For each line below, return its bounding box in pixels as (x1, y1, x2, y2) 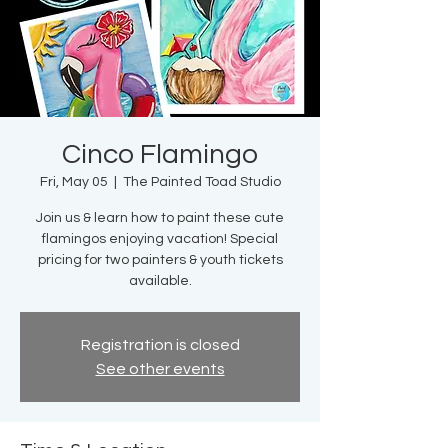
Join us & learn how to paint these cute (36, 211, 284, 226)
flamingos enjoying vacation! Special (42, 232, 278, 247)
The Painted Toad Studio (122, 175, 281, 190)
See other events (95, 361, 225, 378)
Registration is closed (80, 337, 240, 354)
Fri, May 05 (39, 175, 108, 190)
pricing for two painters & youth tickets (37, 253, 283, 268)
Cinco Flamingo (62, 140, 258, 170)
